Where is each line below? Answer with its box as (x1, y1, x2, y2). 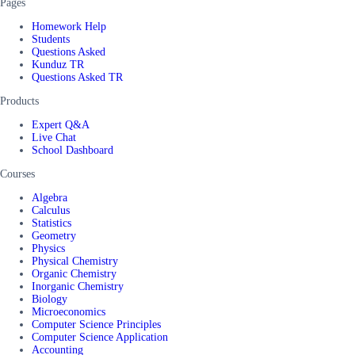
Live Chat (32, 131, 76, 143)
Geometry (32, 229, 76, 242)
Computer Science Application (32, 330, 168, 343)
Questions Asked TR (32, 71, 123, 83)
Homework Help (32, 20, 106, 32)
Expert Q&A (32, 118, 90, 131)
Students (32, 32, 70, 45)
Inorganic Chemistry (32, 280, 124, 292)
